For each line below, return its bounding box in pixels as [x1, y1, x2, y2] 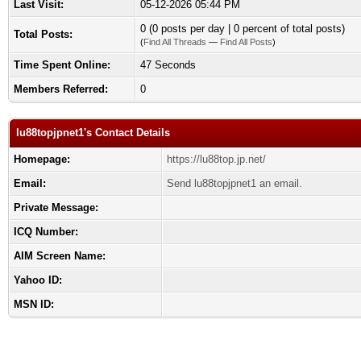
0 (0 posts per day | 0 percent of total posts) [140, 23, 345, 35]
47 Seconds [140, 59, 196, 71]
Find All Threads [143, 37, 206, 47]
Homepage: [14, 153, 70, 165]
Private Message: [14, 201, 98, 214]
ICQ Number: [14, 226, 78, 238]
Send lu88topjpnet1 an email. [167, 177, 302, 189]
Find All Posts [220, 37, 272, 47]
